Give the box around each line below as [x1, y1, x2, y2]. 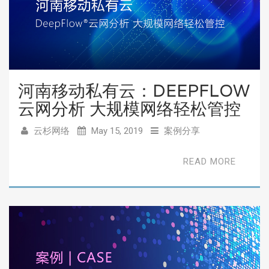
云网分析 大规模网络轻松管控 [18, 97, 241, 119]
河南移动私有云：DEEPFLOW [18, 79, 250, 101]
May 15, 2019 [89, 125, 143, 136]
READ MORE [183, 156, 236, 167]
